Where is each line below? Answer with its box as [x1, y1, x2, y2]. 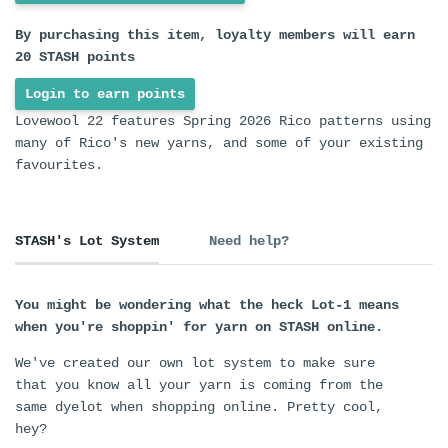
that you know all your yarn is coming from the [15, 377, 383, 394]
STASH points [31, 49, 135, 66]
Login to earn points [25, 86, 185, 103]
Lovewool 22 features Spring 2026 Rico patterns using [15, 113, 431, 130]
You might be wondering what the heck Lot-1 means [15, 297, 399, 314]
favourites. [15, 157, 103, 174]
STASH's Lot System [15, 233, 159, 250]
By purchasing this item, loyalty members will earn [15, 27, 415, 44]
